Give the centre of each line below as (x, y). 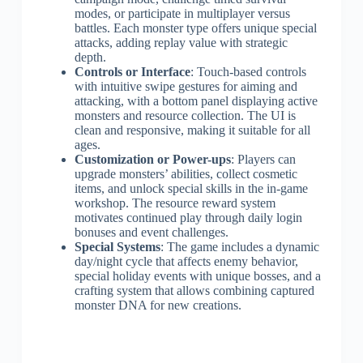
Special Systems (117, 246)
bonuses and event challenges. (151, 232)
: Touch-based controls (248, 71)
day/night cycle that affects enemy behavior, (186, 261)
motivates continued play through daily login (188, 217)
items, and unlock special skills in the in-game (191, 188)
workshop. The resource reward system (175, 203)
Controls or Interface (132, 71)
